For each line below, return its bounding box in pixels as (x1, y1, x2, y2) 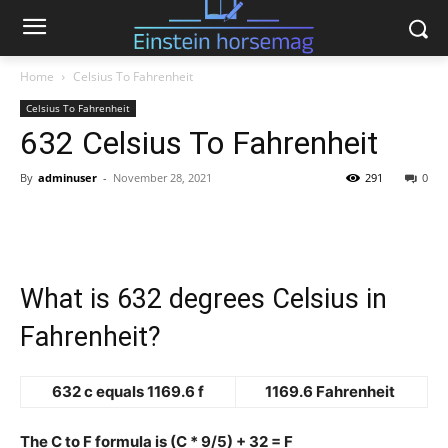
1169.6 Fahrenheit (265, 382, 398, 401)
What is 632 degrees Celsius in (20, 283, 387, 315)
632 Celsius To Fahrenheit (20, 124, 378, 162)
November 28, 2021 (113, 170, 212, 185)
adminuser (38, 170, 97, 185)
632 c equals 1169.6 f (52, 382, 204, 401)
